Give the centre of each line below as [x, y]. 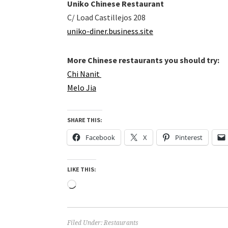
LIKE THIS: [82, 169]
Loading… [94, 185]
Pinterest [189, 137]
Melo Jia [82, 88]
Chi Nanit [84, 74]
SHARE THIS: [85, 120]
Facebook [100, 137]
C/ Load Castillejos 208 [106, 17]
